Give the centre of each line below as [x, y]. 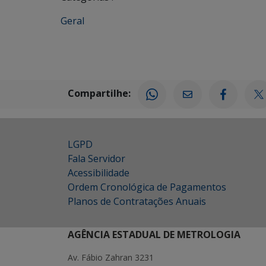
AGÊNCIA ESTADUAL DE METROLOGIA [154, 235]
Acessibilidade [99, 173]
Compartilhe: [99, 94]
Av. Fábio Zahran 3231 [111, 257]
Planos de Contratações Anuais [137, 201]
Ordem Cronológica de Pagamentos [147, 187]
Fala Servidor [96, 159]
